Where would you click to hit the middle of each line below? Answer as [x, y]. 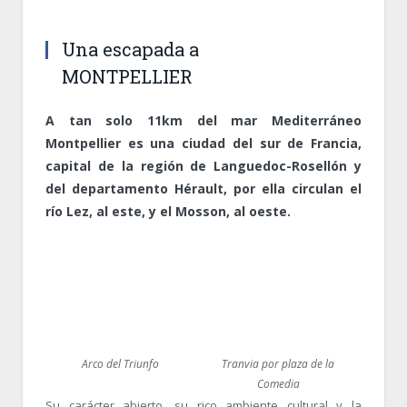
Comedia [278, 383]
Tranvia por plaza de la [278, 363]
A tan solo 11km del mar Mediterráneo [203, 121]
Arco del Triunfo [120, 363]
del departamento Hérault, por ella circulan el [203, 189]
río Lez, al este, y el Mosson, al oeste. [168, 212]
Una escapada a [130, 50]
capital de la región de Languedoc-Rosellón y [203, 166]
